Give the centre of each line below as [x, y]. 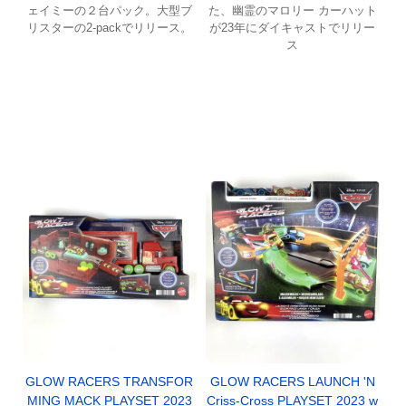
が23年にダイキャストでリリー [293, 27]
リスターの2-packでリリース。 [109, 27]
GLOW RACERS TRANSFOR [110, 381]
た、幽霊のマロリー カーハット [292, 10]
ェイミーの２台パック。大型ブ [109, 10]
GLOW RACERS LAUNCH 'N [292, 381]
